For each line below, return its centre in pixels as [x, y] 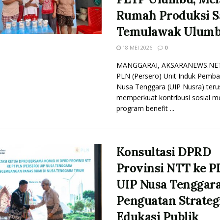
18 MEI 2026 [136, 47]
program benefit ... [145, 108]
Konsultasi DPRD [164, 152]
